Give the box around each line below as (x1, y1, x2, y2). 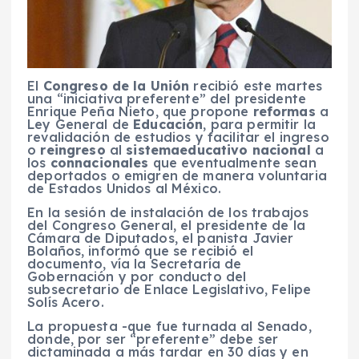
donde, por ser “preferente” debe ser (27, 330, 279, 347)
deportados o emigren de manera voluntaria (27, 167, 327, 184)
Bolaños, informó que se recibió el (27, 242, 253, 259)
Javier (252, 229, 294, 246)
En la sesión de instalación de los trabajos (27, 204, 309, 220)
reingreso (40, 141, 110, 158)
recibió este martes (193, 77, 323, 94)
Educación (133, 115, 204, 132)
